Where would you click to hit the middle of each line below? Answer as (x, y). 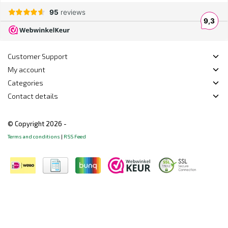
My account (26, 70)
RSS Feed (75, 137)
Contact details (33, 96)
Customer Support (38, 56)
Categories (25, 83)
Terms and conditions (34, 137)
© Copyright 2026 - (37, 124)
